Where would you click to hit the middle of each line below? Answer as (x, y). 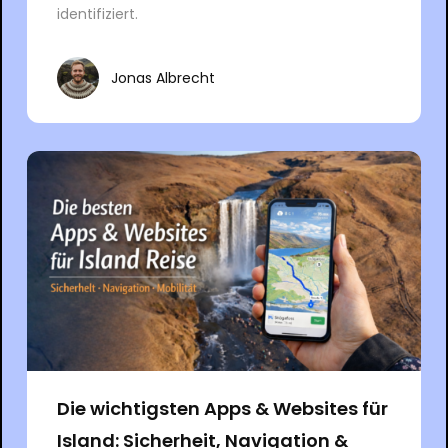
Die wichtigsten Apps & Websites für (222, 409)
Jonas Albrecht (162, 77)
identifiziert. (97, 14)
